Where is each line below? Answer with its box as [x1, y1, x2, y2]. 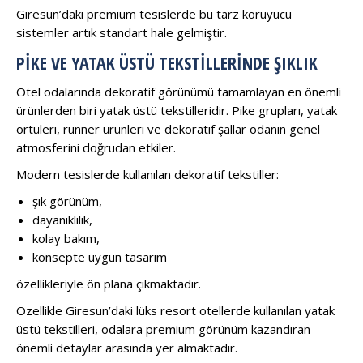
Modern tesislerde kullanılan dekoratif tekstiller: [16, 165, 279, 182]
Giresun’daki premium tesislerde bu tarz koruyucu [16, 5, 292, 22]
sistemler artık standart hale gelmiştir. [16, 23, 227, 41]
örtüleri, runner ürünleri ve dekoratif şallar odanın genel [16, 120, 320, 137]
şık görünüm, [32, 192, 102, 209]
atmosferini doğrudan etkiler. [16, 139, 176, 156]
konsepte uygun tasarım [32, 248, 167, 265]
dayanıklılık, [32, 211, 92, 228]
